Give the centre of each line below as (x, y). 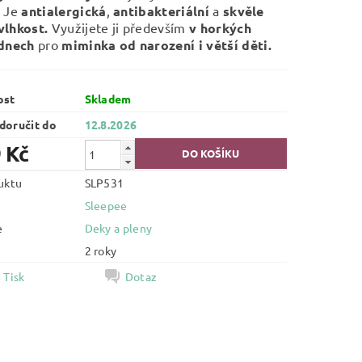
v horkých (220, 28)
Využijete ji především (120, 27)
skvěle (243, 11)
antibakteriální (161, 11)
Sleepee (106, 205)
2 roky (101, 250)
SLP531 (104, 183)
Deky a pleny (118, 228)
